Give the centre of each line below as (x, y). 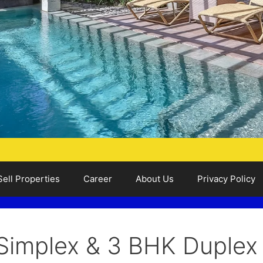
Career (98, 179)
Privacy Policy (226, 179)
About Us (155, 179)
